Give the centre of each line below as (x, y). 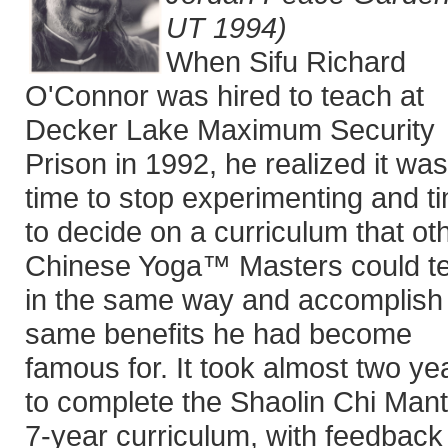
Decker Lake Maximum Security (230, 129)
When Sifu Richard (286, 61)
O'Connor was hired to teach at (224, 95)
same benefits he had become (218, 333)
